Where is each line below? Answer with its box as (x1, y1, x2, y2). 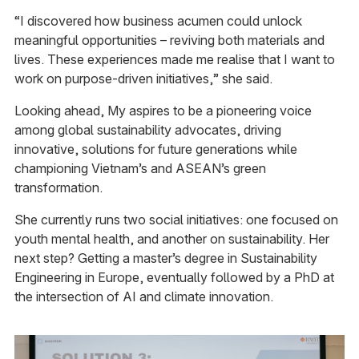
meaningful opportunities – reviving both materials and (14, 31, 325, 48)
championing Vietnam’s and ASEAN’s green (14, 159, 266, 176)
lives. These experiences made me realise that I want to (14, 50, 335, 67)
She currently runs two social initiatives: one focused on (14, 211, 338, 228)
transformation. (14, 179, 103, 196)
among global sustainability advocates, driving (14, 121, 281, 138)
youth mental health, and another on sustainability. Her (14, 230, 329, 247)
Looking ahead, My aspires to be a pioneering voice (14, 102, 312, 119)
